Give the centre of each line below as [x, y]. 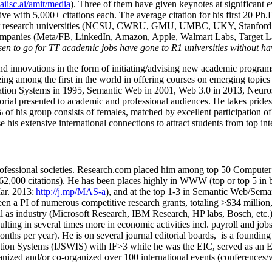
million [256, 203]
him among [182, 170]
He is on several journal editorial [125, 236]
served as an [241, 246]
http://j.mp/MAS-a [71, 192]
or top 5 [242, 181]
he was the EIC [182, 246]
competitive [104, 203]
